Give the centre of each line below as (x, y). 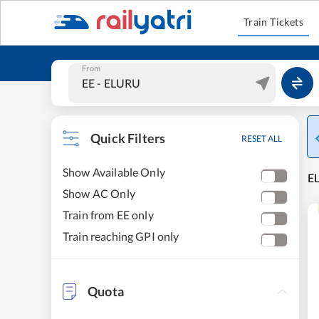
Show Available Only (114, 172)
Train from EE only (108, 215)
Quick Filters (128, 138)
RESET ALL (262, 138)
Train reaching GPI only (121, 236)
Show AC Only (99, 193)
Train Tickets (273, 22)
